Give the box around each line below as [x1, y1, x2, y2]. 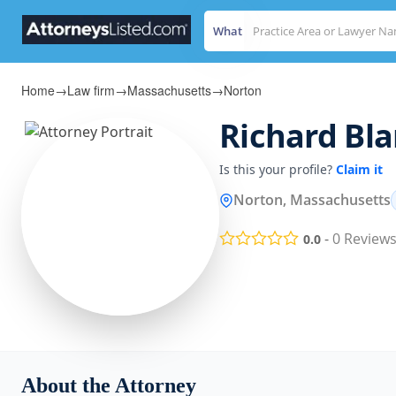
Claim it [336, 161, 383, 178]
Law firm [67, 81, 115, 99]
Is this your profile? [219, 161, 336, 178]
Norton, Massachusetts [233, 190, 391, 209]
